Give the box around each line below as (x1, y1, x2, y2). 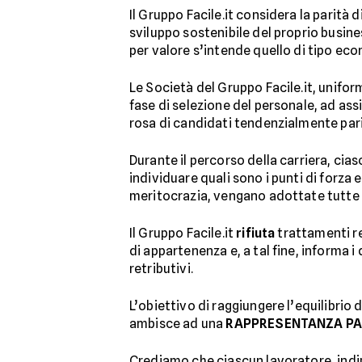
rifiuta (236, 225, 276, 241)
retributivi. (129, 261, 193, 276)
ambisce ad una (129, 316, 226, 331)
